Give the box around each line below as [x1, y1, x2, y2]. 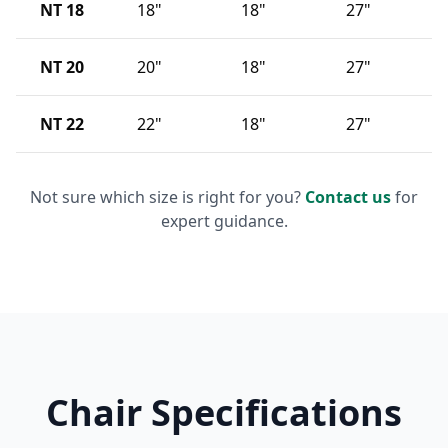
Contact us [305, 185, 391, 208]
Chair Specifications [46, 387, 402, 437]
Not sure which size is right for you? [30, 185, 305, 208]
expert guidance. [160, 209, 288, 232]
